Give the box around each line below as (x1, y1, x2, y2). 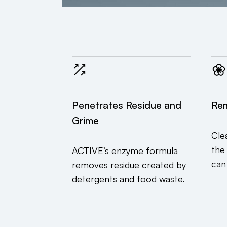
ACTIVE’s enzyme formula (72, 145, 178, 157)
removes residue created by (72, 159, 186, 171)
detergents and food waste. (72, 173, 184, 185)
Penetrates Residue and (72, 99, 181, 112)
